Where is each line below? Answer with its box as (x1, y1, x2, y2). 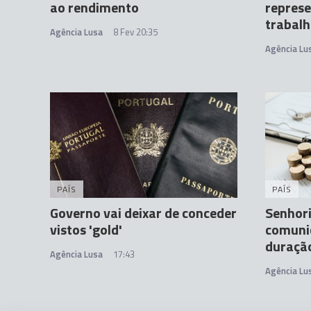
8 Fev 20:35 (113, 25, 158, 40)
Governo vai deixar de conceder (50, 202, 237, 224)
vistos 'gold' (50, 219, 122, 240)
